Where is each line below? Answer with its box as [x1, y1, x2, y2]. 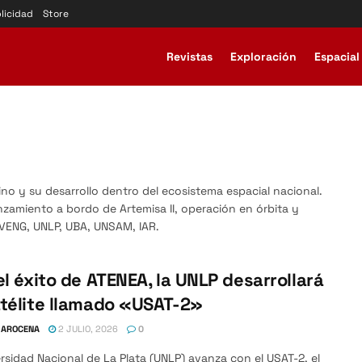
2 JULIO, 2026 [56, 323, 118, 335]
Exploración [230, 49, 297, 64]
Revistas [166, 49, 213, 64]
